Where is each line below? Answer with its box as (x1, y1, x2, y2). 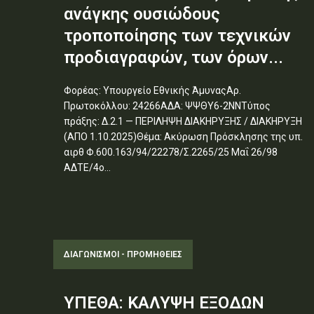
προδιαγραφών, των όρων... (64, 47, 283, 67)
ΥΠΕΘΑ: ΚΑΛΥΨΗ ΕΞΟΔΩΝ (64, 292, 264, 313)
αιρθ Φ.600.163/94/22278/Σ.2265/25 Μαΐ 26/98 (64, 146, 278, 158)
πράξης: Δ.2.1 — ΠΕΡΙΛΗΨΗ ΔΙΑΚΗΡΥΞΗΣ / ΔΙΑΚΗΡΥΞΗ (64, 115, 302, 127)
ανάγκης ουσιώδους (64, 4, 220, 24)
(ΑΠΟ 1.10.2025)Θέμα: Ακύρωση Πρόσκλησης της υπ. (64, 130, 303, 142)
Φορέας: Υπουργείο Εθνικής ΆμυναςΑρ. (64, 84, 241, 96)
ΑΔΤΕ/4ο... (64, 161, 111, 173)
